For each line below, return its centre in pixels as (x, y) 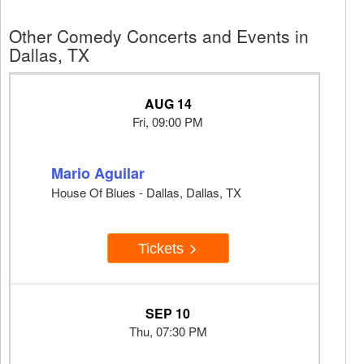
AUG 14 (168, 104)
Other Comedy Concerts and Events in (159, 36)
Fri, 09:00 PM (168, 122)
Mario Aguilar (98, 173)
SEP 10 (168, 314)
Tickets (163, 248)
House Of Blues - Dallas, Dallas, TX (146, 193)
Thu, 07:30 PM (168, 331)
